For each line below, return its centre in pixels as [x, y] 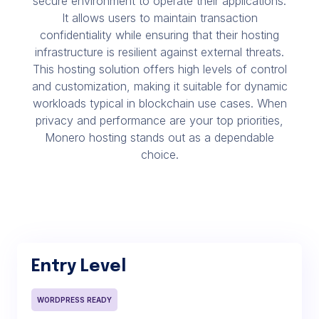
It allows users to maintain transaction [159, 18]
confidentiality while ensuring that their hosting [159, 35]
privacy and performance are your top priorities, [159, 120]
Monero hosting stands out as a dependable [159, 137]
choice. [159, 155]
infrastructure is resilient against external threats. [159, 52]
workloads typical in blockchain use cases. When [159, 103]
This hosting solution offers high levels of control [159, 69]
